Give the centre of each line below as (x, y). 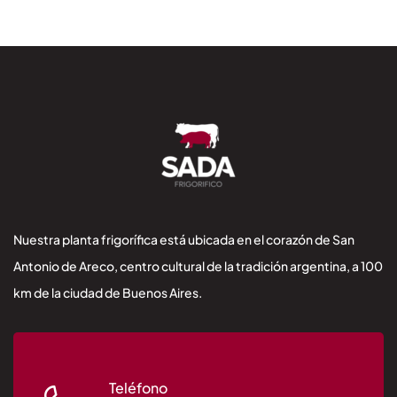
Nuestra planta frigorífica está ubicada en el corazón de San (184, 240)
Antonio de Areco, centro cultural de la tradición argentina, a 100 (198, 266)
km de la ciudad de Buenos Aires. (108, 293)
